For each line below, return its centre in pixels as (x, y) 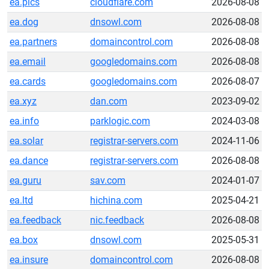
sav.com (108, 180)
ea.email (28, 62)
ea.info (24, 121)
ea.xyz (23, 101)
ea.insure (29, 260)
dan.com (109, 101)
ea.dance (29, 161)
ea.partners (33, 42)
